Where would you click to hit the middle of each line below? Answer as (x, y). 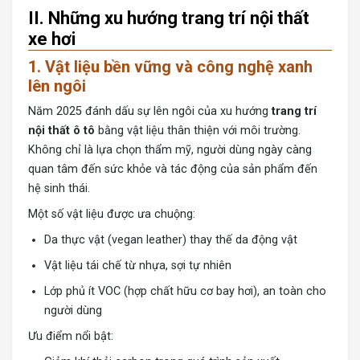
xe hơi (52, 39)
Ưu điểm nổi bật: (71, 337)
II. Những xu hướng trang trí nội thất (169, 18)
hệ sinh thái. (59, 189)
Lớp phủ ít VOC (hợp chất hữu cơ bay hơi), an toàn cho (185, 292)
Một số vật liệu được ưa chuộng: (112, 215)
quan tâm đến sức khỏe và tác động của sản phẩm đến (173, 170)
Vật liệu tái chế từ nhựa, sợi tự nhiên (138, 266)
